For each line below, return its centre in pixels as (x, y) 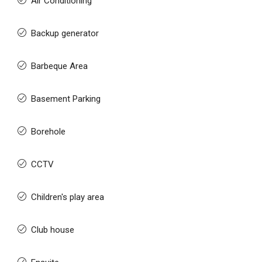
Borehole (48, 132)
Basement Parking (66, 99)
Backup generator (65, 33)
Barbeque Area (59, 66)
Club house (53, 230)
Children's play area (68, 197)
